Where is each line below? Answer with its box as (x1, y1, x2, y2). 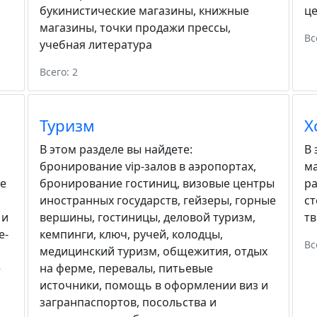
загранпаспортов (40, 294, 137, 310)
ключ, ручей (99, 226, 167, 242)
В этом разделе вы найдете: (40, 142, 193, 157)
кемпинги (40, 226, 94, 242)
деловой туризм (163, 209, 253, 225)
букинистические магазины (40, 3, 194, 18)
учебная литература (40, 37, 153, 52)
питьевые (158, 260, 214, 276)
